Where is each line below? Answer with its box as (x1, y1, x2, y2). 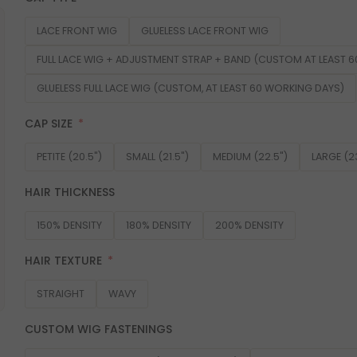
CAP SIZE (24, 115, 73, 131)
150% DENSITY (36, 218, 102, 232)
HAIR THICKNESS (24, 183, 115, 200)
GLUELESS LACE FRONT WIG (140, 23, 269, 37)
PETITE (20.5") (36, 149, 102, 163)
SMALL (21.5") (125, 149, 189, 163)
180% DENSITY (125, 218, 191, 232)
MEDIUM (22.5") (212, 149, 288, 163)
